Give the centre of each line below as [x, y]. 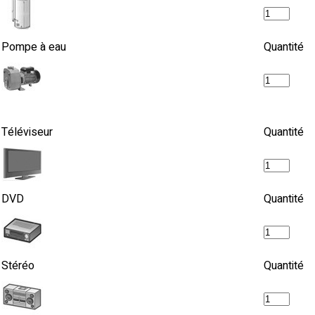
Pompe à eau [34, 47]
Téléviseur [27, 132]
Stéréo [18, 266]
